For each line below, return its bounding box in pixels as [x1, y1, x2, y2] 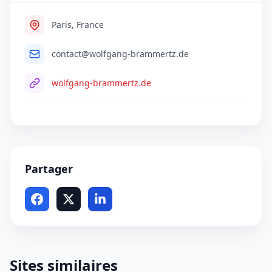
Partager [25, 161, 73, 177]
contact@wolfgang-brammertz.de [52, 48, 189, 60]
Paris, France [52, 19, 104, 31]
